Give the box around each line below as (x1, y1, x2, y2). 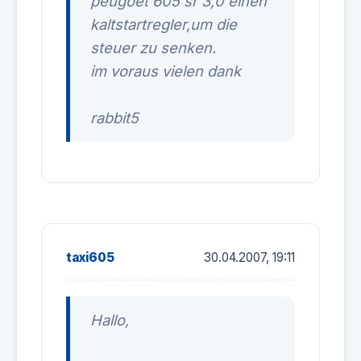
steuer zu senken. (90, 39, 216, 56)
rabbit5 (90, 109, 139, 127)
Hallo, (90, 311, 129, 329)
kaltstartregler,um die (90, 15, 237, 33)
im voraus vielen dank (90, 62, 241, 80)
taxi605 (66, 250, 114, 265)
